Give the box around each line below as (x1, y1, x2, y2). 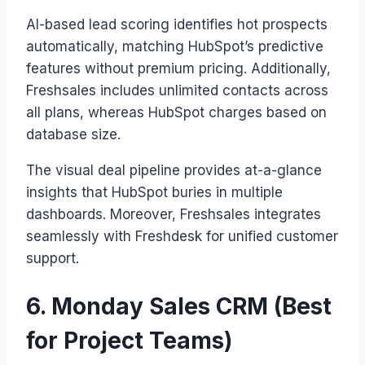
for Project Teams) (26, 326, 232, 354)
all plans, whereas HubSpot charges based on (26, 104, 327, 121)
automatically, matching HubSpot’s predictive (26, 38, 323, 55)
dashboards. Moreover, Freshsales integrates (26, 206, 321, 223)
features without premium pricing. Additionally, (26, 60, 331, 77)
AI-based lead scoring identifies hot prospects (26, 16, 328, 33)
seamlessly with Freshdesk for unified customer (26, 228, 338, 245)
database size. (26, 126, 121, 143)
